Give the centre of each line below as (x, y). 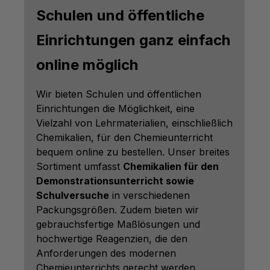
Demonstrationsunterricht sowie (115, 181)
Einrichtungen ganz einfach (133, 40)
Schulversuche (73, 196)
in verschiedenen (149, 196)
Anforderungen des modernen (106, 253)
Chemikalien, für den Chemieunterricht (124, 138)
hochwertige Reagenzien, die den (112, 239)
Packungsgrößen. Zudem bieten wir (118, 210)
